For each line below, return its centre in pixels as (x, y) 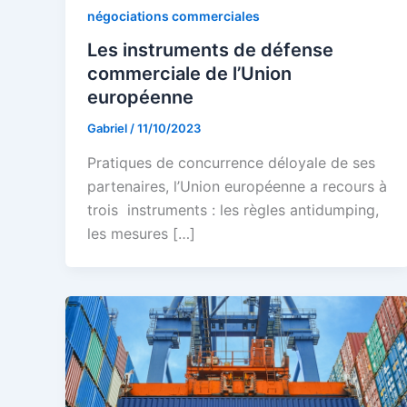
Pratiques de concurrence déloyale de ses (231, 162)
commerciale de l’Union (189, 74)
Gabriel (109, 129)
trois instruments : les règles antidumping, (233, 209)
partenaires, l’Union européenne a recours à (237, 186)
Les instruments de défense (210, 50)
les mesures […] (141, 233)
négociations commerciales (174, 15)
